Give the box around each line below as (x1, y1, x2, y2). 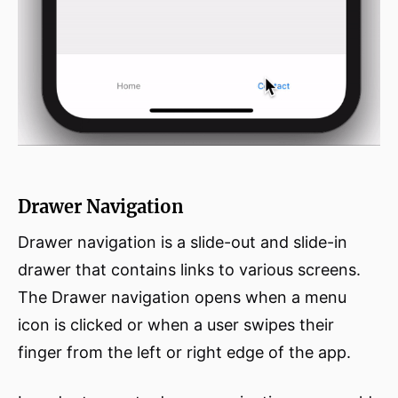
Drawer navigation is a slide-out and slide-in (18, 233, 347, 252)
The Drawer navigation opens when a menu (18, 288, 346, 307)
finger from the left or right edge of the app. (18, 343, 351, 362)
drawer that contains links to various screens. (18, 260, 361, 280)
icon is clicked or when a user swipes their (18, 315, 334, 335)
